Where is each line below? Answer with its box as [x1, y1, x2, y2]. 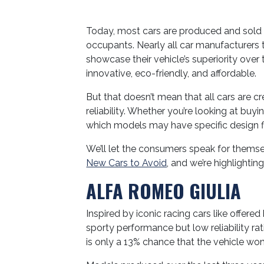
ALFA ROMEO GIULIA [86, 177, 242, 204]
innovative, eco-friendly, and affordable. [86, 68, 257, 79]
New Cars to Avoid [86, 157, 167, 169]
